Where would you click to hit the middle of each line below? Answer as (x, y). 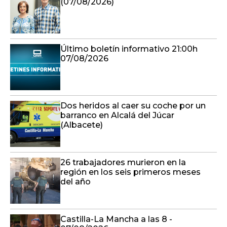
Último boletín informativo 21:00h (129, 49)
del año (75, 182)
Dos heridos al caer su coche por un (133, 106)
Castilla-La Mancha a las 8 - (116, 219)
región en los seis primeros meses (130, 172)
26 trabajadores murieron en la (123, 162)
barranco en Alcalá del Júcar (117, 115)
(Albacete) (82, 125)
